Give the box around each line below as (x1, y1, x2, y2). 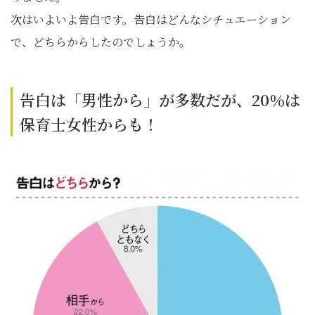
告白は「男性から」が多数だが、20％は (20, 89, 300, 110)
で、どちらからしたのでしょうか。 (11, 34, 191, 50)
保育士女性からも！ (20, 113, 159, 135)
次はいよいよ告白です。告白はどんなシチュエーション (11, 11, 291, 27)
